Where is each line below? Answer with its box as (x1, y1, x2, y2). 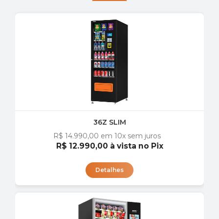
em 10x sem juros (101, 131, 161, 140)
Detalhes (95, 166, 124, 174)
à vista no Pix (109, 141, 163, 151)
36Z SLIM (93, 117, 126, 127)
